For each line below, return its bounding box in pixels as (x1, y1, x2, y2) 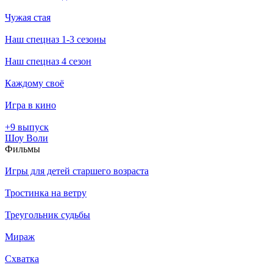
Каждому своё (5, 77, 64, 88)
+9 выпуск (5, 121, 49, 132)
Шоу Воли (5, 132, 48, 143)
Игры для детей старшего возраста (5, 165, 149, 176)
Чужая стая (5, 12, 51, 23)
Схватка (5, 253, 39, 264)
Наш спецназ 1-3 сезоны (5, 34, 106, 44)
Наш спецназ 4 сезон (5, 55, 91, 66)
